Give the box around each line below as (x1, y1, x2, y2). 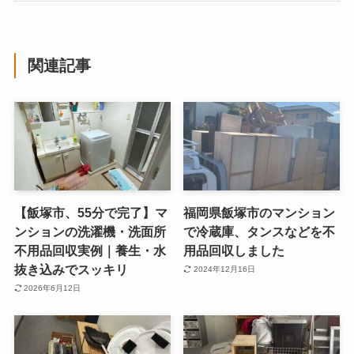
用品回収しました (183, 243, 285, 258)
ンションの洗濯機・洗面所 (13, 224, 166, 239)
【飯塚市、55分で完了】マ (13, 205, 168, 220)
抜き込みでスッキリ (13, 262, 128, 277)
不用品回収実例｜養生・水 (13, 243, 166, 258)
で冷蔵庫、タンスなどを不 (183, 224, 336, 239)
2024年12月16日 (193, 265, 255, 274)
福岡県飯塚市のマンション (183, 205, 336, 220)
